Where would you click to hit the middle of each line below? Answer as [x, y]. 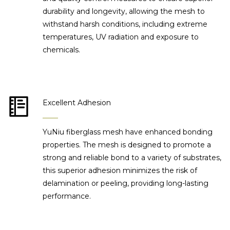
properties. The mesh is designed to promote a [127, 145]
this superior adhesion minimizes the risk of [120, 171]
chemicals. [62, 50]
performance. [67, 196]
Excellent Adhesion [77, 103]
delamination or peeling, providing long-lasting [126, 184]
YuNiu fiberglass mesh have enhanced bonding [128, 132]
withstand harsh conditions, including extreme [125, 24]
